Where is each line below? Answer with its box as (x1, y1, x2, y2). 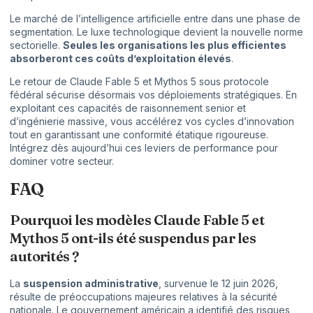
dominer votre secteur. (10, 155, 114, 168)
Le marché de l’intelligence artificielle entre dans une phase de (10, 12, 300, 24)
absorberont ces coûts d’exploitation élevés (10, 52, 231, 64)
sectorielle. (10, 38, 63, 51)
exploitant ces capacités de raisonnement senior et (10, 102, 246, 115)
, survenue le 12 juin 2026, (159, 277, 278, 289)
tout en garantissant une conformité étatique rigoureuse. (10, 129, 268, 141)
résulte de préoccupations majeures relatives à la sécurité (10, 290, 277, 303)
